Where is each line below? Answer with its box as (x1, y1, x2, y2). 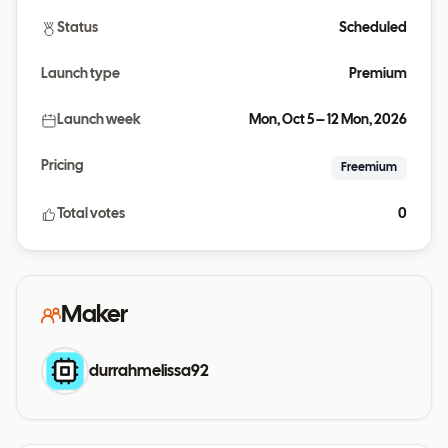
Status (57, 22, 98, 36)
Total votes (57, 208, 125, 222)
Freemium (341, 162, 397, 174)
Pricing (41, 160, 83, 174)
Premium (349, 68, 407, 82)
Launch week (57, 114, 141, 128)
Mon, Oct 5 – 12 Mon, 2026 (249, 114, 407, 128)
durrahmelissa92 (89, 363, 209, 379)
